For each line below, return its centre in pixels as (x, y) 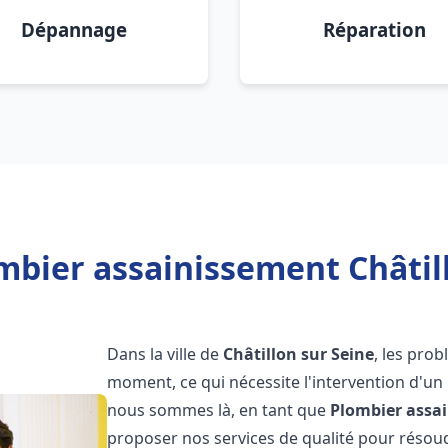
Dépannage (74, 29)
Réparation (374, 29)
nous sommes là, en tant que (219, 410)
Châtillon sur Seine (299, 354)
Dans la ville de (165, 354)
